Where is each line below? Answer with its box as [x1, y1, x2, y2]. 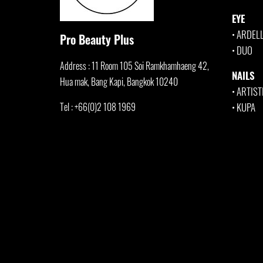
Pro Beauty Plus [60, 30, 134, 48]
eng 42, [184, 58, 209, 73]
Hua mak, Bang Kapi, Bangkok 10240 [60, 74, 178, 89]
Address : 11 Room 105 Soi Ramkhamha [60, 58, 184, 73]
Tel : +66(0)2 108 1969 [60, 99, 137, 114]
